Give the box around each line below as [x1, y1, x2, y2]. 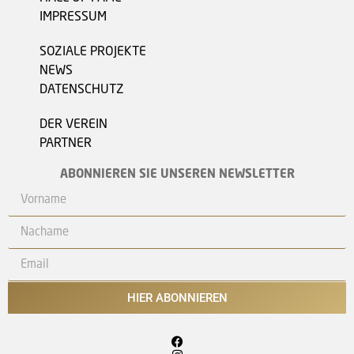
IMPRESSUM [40, 11, 107, 24]
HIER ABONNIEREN [126, 290, 228, 305]
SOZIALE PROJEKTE [40, 46, 146, 59]
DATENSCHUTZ [40, 84, 124, 97]
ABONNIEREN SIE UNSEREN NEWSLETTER [59, 169, 295, 182]
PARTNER [40, 137, 92, 151]
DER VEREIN [40, 119, 107, 132]
